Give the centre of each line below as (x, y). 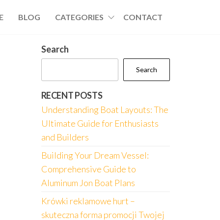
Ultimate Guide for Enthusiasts (100, 123)
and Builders (65, 137)
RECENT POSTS (72, 95)
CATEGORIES (79, 17)
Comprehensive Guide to (88, 169)
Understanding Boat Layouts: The (105, 110)
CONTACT (143, 17)
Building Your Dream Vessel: (95, 155)
